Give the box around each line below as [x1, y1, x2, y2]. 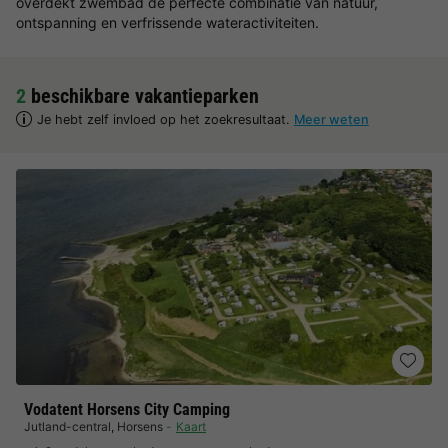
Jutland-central [24, 419, 111, 434]
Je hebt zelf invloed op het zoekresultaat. [36, 112, 294, 127]
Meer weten [293, 112, 369, 127]
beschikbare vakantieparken [26, 84, 259, 108]
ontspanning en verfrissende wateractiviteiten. [16, 14, 319, 31]
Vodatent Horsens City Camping [24, 400, 230, 419]
